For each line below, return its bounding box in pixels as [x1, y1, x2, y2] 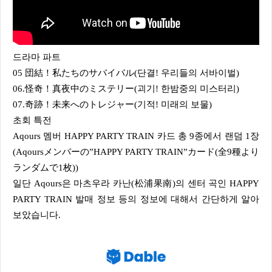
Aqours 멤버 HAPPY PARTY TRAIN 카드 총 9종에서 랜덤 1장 [13, 131, 259, 141]
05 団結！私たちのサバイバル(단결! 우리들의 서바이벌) [13, 68, 239, 78]
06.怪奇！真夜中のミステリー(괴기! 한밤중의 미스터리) [13, 84, 239, 93]
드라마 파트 [22, 52, 61, 62]
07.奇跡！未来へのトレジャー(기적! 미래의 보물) [13, 100, 212, 109]
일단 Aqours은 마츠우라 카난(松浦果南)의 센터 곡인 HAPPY [13, 178, 22, 188]
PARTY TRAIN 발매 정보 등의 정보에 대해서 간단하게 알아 [13, 194, 259, 204]
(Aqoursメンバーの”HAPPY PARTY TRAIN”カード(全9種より [13, 147, 259, 157]
